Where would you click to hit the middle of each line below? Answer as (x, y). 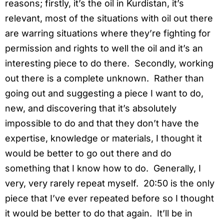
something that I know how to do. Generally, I (103, 168)
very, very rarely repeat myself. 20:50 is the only (110, 183)
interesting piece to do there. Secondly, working (109, 63)
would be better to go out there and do (88, 153)
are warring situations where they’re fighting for (108, 33)
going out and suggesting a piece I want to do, (104, 93)
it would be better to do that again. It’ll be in (99, 213)
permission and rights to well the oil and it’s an (104, 48)
